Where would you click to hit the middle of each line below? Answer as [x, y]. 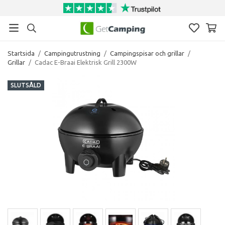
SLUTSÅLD [26, 85]
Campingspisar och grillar [147, 53]
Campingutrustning [72, 53]
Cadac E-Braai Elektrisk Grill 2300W [86, 62]
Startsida [21, 53]
